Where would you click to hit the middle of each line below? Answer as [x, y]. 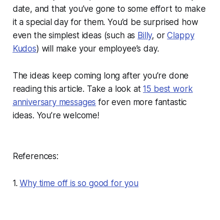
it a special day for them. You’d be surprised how [105, 22]
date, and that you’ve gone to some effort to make [109, 9]
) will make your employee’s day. [99, 49]
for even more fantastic [141, 102]
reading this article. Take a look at [78, 89]
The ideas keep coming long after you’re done [101, 76]
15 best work [168, 89]
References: [35, 156]
